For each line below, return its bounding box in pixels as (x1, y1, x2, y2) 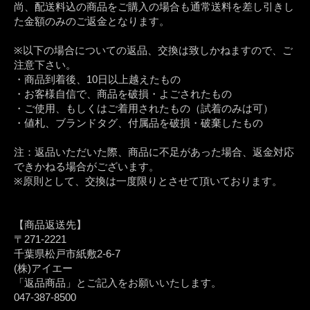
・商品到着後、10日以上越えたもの (14, 73, 181, 86)
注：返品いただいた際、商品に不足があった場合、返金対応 (14, 146, 294, 158)
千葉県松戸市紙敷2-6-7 (14, 248, 120, 260)
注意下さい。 (14, 59, 76, 71)
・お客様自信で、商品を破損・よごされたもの (14, 88, 232, 100)
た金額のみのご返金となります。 (14, 15, 170, 28)
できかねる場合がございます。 (14, 161, 159, 173)
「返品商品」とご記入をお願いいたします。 (14, 277, 221, 289)
